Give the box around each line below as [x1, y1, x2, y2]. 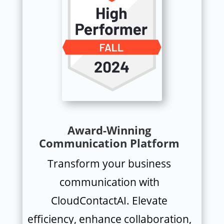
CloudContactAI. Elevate [51, 193, 168, 207]
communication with [59, 174, 159, 189]
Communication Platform [39, 135, 180, 150]
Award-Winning [67, 122, 151, 137]
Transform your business [47, 156, 171, 170]
